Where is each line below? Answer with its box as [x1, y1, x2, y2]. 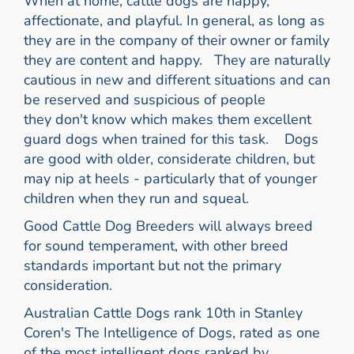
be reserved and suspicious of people [24, 90, 265, 110]
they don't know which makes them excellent [24, 110, 311, 130]
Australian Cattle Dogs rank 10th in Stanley [24, 303, 303, 323]
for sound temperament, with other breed [24, 236, 288, 256]
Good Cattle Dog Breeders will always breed [24, 217, 313, 236]
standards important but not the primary [24, 256, 281, 276]
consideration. [24, 276, 116, 296]
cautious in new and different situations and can [24, 70, 330, 90]
